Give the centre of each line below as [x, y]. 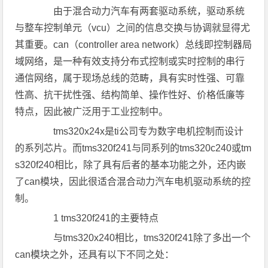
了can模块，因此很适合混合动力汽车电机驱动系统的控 [133, 182]
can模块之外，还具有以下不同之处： [95, 255]
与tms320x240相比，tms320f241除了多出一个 [143, 238]
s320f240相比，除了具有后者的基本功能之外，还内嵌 [131, 165]
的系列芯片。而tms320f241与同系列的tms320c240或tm [133, 148]
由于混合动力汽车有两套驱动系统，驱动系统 [140, 11]
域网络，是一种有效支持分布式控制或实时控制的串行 [130, 61]
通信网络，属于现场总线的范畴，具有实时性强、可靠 [130, 78]
